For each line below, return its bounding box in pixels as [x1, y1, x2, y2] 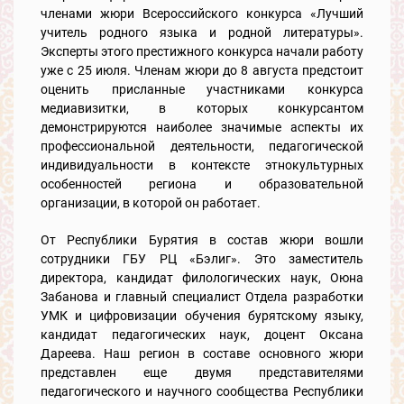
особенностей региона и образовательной [41, 176, 363, 191]
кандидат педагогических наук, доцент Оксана [41, 326, 363, 342]
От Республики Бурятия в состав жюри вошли [41, 232, 363, 247]
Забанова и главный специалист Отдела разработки [41, 289, 363, 304]
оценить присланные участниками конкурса [41, 81, 363, 96]
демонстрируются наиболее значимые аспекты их [41, 119, 363, 134]
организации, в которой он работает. [41, 195, 261, 210]
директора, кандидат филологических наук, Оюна [41, 270, 363, 285]
